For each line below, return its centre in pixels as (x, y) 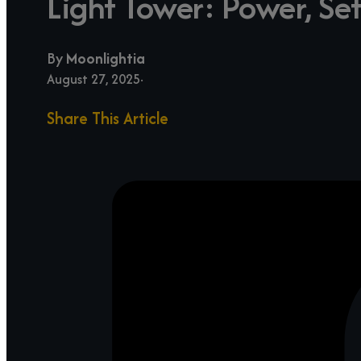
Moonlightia (106, 58)
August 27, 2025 (93, 79)
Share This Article (108, 118)
